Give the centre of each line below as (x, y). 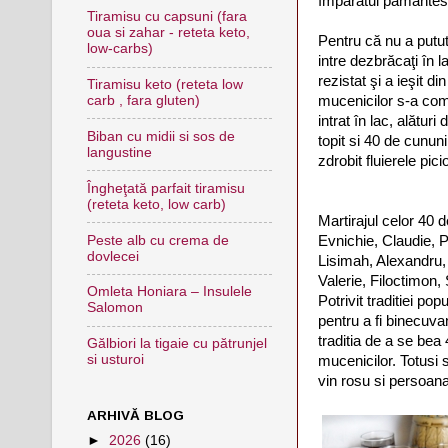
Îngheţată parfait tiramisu (166, 188)
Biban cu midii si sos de (161, 136)
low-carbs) (120, 49)
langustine (119, 152)
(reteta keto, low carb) (156, 204)
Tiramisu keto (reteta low (165, 84)
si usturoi (115, 360)
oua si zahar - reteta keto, (168, 33)
